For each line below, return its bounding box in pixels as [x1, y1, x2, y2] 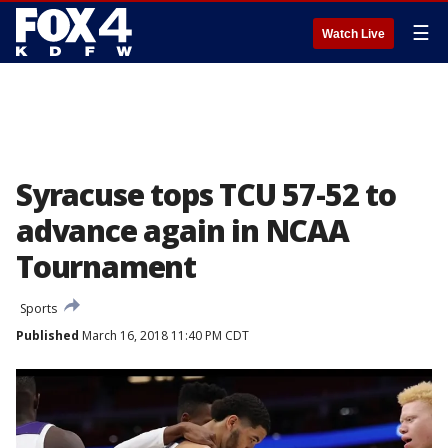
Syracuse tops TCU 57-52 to [16, 174, 396, 215]
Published [16, 327, 79, 344]
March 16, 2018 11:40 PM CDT [79, 327, 249, 344]
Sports [20, 300, 57, 317]
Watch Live [322, 27, 385, 41]
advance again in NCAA [16, 210, 349, 251]
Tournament [16, 246, 197, 287]
